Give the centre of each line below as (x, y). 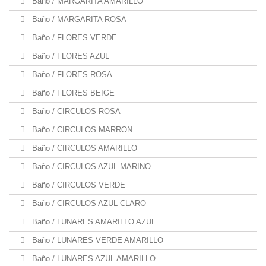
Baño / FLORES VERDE (73, 38)
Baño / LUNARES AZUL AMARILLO (93, 259)
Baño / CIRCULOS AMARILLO (83, 148)
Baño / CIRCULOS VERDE (77, 185)
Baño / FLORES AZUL (69, 56)
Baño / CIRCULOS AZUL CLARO (88, 203)
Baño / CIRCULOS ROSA (75, 111)
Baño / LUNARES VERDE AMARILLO (96, 240)
